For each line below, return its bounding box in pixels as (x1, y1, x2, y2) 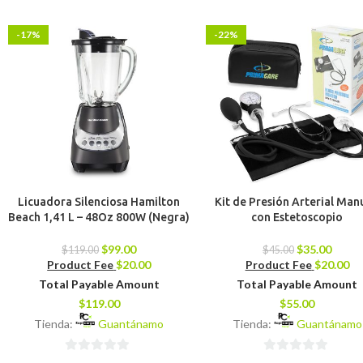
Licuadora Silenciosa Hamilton (18, 195, 181, 209)
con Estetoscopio (251, 211, 344, 224)
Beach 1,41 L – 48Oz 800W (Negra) (8, 211, 190, 224)
